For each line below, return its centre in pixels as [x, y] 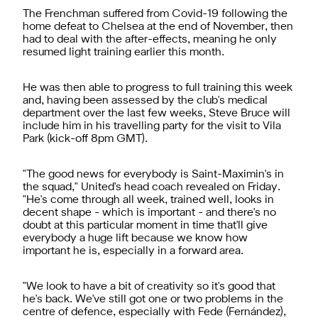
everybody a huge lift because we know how [135, 238]
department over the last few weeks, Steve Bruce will [157, 113]
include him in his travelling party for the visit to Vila [152, 126]
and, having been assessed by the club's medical [145, 100]
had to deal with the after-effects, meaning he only [150, 39]
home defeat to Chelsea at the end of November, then [158, 27]
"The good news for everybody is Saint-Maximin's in [153, 174]
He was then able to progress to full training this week [158, 88]
